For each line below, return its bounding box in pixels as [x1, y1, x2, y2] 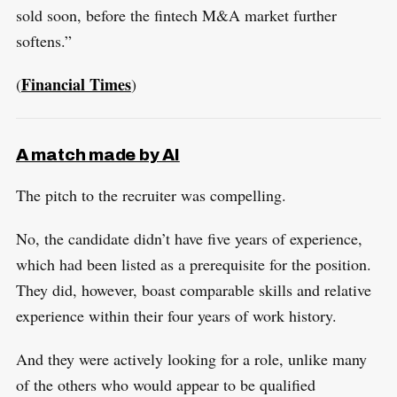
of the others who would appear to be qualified [15, 373, 315, 395]
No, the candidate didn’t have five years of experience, [15, 227, 362, 249]
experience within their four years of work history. [15, 304, 337, 326]
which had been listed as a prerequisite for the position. [15, 253, 371, 275]
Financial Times [20, 73, 131, 97]
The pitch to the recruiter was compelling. [15, 183, 286, 206]
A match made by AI [15, 144, 180, 164]
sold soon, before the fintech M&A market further [15, 4, 337, 27]
